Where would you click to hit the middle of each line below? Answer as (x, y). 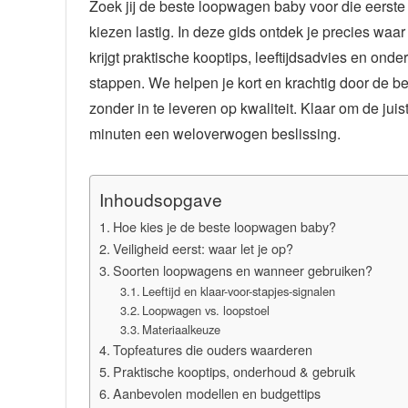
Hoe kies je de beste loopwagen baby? (224, 226)
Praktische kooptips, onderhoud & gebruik (234, 371)
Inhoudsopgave (161, 199)
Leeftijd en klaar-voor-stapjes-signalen (239, 291)
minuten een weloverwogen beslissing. (215, 133)
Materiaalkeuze (182, 329)
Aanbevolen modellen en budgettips (216, 393)
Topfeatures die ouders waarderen (212, 349)
